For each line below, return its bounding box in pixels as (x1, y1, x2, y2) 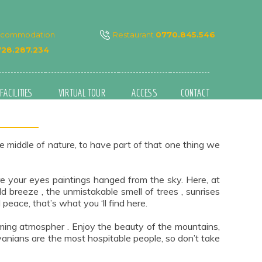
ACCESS (132, 87, 157, 99)
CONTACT (181, 87, 209, 99)
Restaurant (113, 30, 156, 39)
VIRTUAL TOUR (58, 87, 106, 99)
